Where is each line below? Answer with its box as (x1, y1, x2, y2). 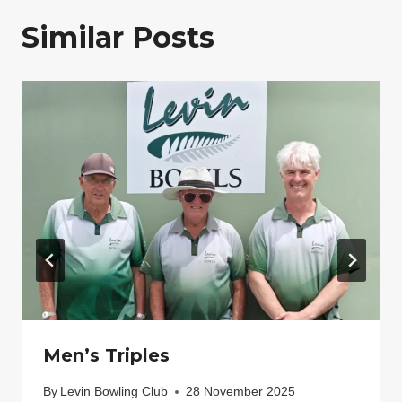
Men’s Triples (43, 345, 170, 366)
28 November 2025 (186, 384, 296, 399)
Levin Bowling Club (60, 384, 169, 399)
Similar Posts (22, 20, 214, 56)
